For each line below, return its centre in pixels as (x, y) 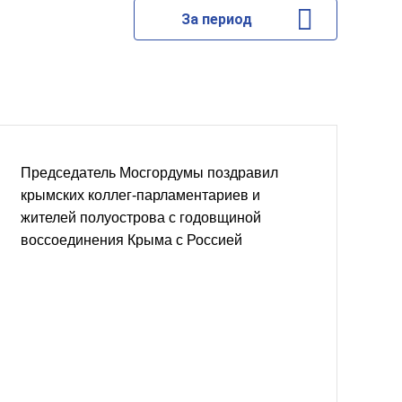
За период (216, 19)
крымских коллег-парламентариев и (140, 195)
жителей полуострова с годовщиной (141, 218)
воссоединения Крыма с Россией (131, 240)
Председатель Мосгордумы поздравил (149, 173)
